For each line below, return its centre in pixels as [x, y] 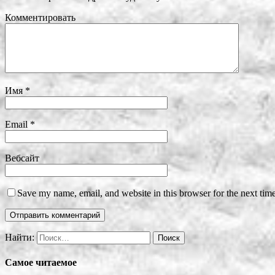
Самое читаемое [41, 262]
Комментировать [40, 17]
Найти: [20, 237]
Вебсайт [22, 158]
